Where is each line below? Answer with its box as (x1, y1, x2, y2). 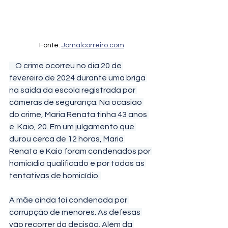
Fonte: (39, 42, 62, 49)
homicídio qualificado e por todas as (9, 159, 146, 167)
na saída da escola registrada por (9, 86, 137, 94)
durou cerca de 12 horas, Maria (9, 135, 125, 143)
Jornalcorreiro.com (61, 42, 124, 49)
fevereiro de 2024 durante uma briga (9, 74, 147, 82)
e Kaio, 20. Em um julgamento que (9, 123, 136, 131)
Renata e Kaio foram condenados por (9, 147, 152, 155)
